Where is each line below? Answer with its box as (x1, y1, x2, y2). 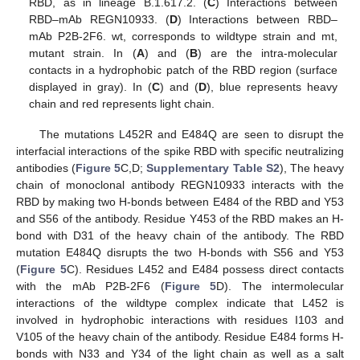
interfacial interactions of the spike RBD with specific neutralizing (16, 144, 344, 157)
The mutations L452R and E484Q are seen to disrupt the (39, 127, 344, 141)
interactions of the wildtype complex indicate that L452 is (16, 296, 344, 309)
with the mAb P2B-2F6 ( (16, 279, 165, 292)
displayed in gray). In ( (29, 80, 153, 93)
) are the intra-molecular (197, 46, 337, 59)
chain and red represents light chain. (29, 96, 215, 110)
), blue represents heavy (207, 80, 337, 93)
